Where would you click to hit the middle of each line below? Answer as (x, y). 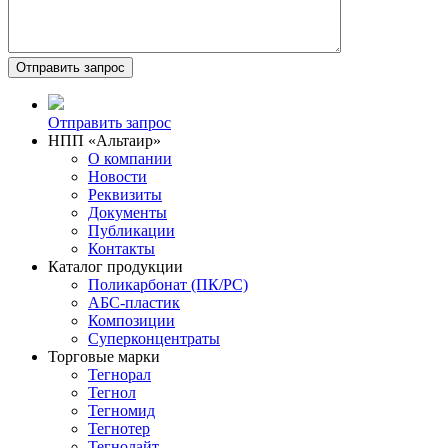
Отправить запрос (109, 122)
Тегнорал (119, 374)
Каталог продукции (115, 266)
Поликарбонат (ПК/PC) (168, 284)
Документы (127, 212)
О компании (130, 158)
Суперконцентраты (154, 338)
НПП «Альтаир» (104, 140)
